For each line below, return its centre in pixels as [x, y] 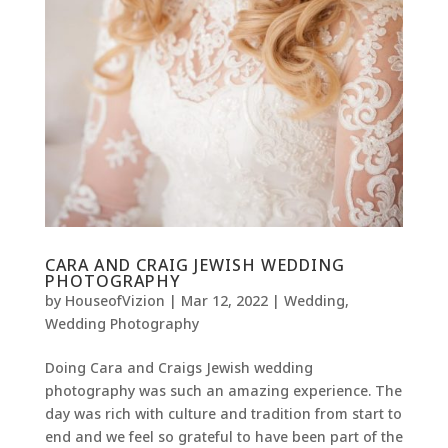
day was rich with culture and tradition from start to [223, 414]
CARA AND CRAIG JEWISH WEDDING [194, 265]
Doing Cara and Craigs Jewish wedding [178, 368]
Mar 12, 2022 [224, 301]
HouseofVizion [114, 301]
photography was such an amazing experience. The [223, 391]
